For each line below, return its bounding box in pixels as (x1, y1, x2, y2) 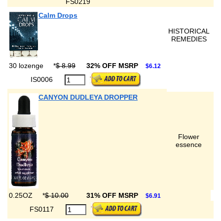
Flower (178, 133, 199, 141)
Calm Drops (38, 11, 77, 19)
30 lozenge (9, 62, 45, 70)
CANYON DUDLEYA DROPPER (38, 93, 138, 101)
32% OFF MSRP (86, 62, 140, 70)
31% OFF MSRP (86, 191, 140, 199)
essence (176, 141, 202, 148)
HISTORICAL (168, 27, 210, 35)
